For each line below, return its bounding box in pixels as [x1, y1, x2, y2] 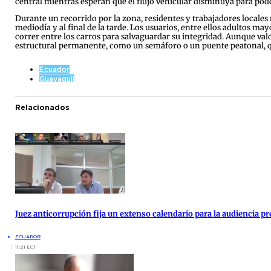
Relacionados [15, 103, 70, 113]
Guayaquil [39, 74, 74, 84]
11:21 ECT [15, 243, 36, 250]
